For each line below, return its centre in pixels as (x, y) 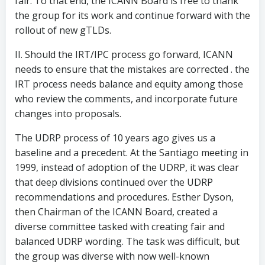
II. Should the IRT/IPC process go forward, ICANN (124, 54)
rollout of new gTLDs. (63, 30)
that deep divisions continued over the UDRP (114, 182)
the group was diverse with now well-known (112, 256)
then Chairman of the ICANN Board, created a (116, 212)
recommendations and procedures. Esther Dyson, (124, 197)
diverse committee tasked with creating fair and (120, 227)
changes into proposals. (68, 114)
